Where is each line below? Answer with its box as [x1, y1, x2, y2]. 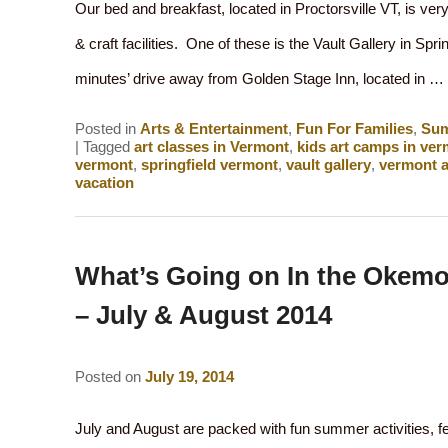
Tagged [82, 137, 130, 155]
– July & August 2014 [74, 299, 332, 330]
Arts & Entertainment [139, 119, 288, 137]
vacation [74, 173, 134, 191]
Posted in [74, 119, 136, 137]
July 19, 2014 [144, 368, 234, 386]
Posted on [74, 368, 145, 386]
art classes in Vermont [133, 137, 289, 155]
